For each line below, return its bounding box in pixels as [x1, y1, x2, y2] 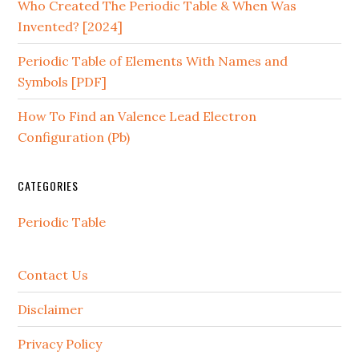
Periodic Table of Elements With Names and [18, 53, 288, 69]
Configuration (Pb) [18, 129, 131, 145]
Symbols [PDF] [18, 74, 107, 90]
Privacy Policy [18, 336, 103, 352]
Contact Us [18, 267, 89, 283]
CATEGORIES [18, 177, 79, 194]
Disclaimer [18, 301, 84, 317]
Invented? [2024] [18, 18, 123, 34]
